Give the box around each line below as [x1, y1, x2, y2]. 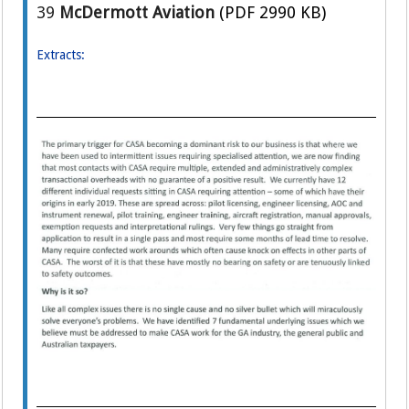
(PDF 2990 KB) [219, 3, 327, 23]
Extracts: [37, 47, 89, 63]
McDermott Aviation [59, 3, 215, 23]
